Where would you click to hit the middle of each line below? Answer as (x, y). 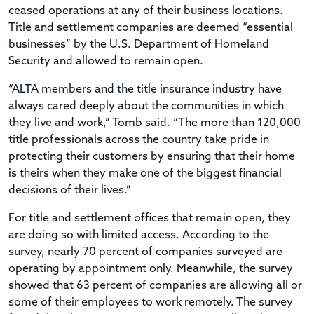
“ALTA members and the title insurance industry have (145, 89)
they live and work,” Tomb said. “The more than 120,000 (155, 123)
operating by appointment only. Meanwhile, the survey (151, 269)
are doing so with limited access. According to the (139, 235)
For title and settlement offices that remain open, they (150, 218)
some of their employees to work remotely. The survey (151, 302)
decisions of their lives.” (70, 190)
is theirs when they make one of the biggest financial (145, 173)
